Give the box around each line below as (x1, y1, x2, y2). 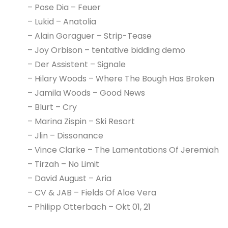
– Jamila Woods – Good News (27, 87, 145, 99)
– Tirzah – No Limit (27, 158, 99, 170)
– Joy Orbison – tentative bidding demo (27, 44, 185, 56)
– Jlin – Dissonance (27, 129, 103, 141)
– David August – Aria (27, 172, 111, 184)
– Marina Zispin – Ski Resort (27, 115, 135, 127)
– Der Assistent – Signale (27, 58, 126, 70)
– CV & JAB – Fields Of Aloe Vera (27, 186, 156, 198)
